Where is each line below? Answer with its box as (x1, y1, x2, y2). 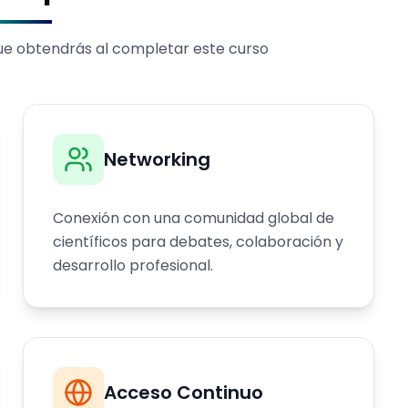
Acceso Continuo (104, 380, 264, 405)
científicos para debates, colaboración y (53, 231, 344, 252)
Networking (104, 147, 211, 172)
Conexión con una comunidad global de (53, 208, 335, 229)
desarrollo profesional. (53, 255, 214, 276)
